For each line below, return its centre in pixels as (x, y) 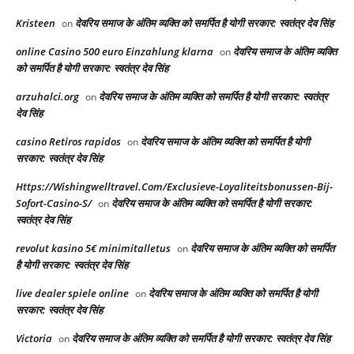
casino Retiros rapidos (68, 142)
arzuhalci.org (47, 97)
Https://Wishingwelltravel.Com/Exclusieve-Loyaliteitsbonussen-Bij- (174, 187)
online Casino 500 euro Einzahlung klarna (115, 52)
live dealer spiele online (72, 294)
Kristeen (36, 23)
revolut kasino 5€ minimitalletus (93, 249)
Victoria (34, 339)
